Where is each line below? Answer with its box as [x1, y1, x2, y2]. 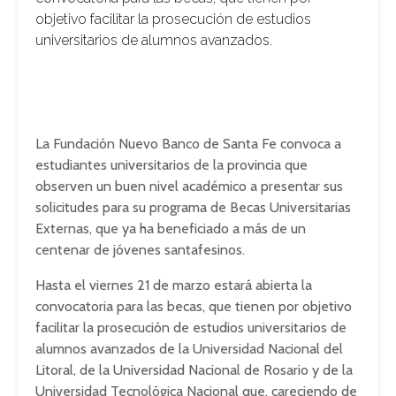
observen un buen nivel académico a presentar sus [35, 178, 343, 194]
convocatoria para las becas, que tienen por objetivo [35, 298, 352, 315]
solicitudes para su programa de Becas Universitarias [35, 199, 351, 216]
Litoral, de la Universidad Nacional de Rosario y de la [35, 362, 353, 378]
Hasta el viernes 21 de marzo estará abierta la [35, 277, 312, 293]
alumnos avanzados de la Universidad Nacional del [35, 340, 343, 357]
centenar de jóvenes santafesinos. [35, 241, 245, 258]
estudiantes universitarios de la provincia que [35, 156, 308, 173]
